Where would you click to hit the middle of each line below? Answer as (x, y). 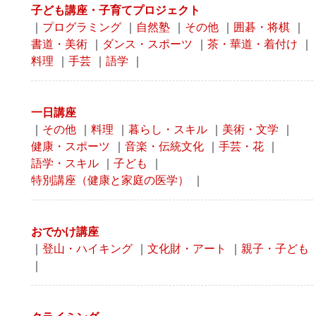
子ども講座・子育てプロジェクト (116, 10)
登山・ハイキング (87, 249)
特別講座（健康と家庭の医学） (110, 180)
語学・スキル (65, 163)
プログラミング (82, 27)
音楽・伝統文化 (164, 146)
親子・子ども (275, 249)
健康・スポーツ (71, 146)
